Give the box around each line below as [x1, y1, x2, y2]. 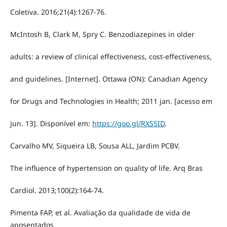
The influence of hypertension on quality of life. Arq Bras [10, 163, 203, 173]
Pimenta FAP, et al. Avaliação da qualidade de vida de [10, 208, 191, 218]
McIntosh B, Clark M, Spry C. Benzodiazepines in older [10, 29, 195, 40]
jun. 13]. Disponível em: [10, 119, 92, 129]
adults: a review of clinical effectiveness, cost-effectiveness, [10, 52, 212, 62]
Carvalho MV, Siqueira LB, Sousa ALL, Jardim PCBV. [10, 141, 180, 151]
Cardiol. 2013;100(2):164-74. [10, 185, 104, 196]
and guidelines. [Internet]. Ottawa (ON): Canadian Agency [10, 74, 207, 84]
